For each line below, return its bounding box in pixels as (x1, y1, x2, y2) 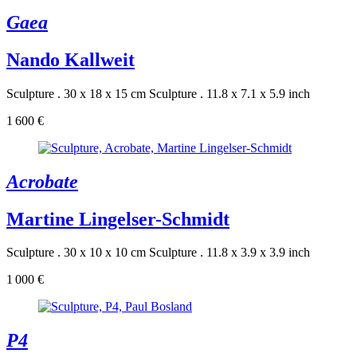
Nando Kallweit (6, 49, 135, 70)
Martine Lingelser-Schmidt (6, 208, 229, 229)
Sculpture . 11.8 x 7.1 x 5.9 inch (149, 86, 310, 100)
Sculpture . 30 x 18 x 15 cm (6, 86, 146, 100)
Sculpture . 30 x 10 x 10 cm (6, 245, 146, 260)
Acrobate (6, 171, 78, 192)
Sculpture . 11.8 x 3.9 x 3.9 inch (149, 245, 310, 260)
